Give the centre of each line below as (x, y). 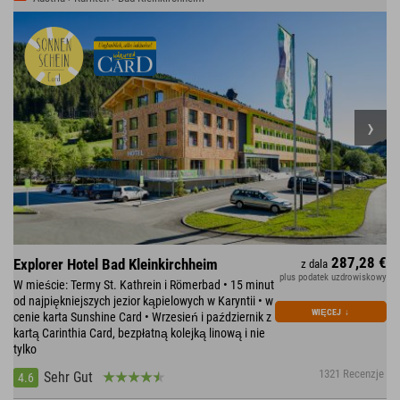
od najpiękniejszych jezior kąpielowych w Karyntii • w (143, 300)
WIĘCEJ (327, 312)
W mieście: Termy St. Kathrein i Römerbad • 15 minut (144, 284)
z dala (314, 263)
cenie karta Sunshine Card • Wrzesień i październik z (142, 317)
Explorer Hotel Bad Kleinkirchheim (116, 264)
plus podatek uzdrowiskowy (333, 277)
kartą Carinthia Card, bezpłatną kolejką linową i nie (139, 333)
